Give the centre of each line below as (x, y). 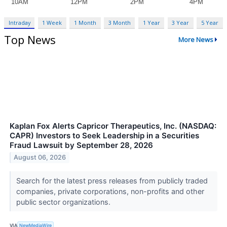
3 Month (119, 22)
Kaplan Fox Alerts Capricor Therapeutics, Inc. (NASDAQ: (113, 126)
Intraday (19, 22)
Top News (30, 39)
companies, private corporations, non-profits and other (110, 191)
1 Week (52, 22)
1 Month (85, 22)
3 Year (181, 22)
